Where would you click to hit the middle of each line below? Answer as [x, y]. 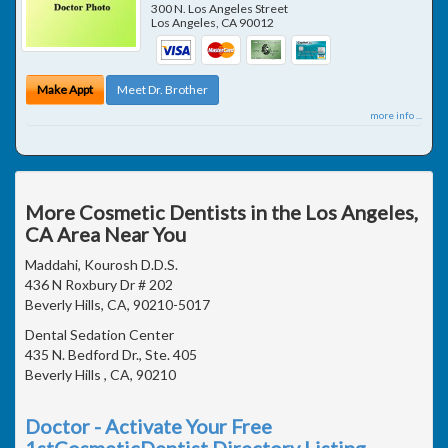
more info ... [396, 114]
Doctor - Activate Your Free [148, 425]
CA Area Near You [105, 233]
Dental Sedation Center [99, 334]
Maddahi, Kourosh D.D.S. [101, 264]
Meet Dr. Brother [162, 89]
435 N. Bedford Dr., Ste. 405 [111, 354]
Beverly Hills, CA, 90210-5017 [117, 304]
